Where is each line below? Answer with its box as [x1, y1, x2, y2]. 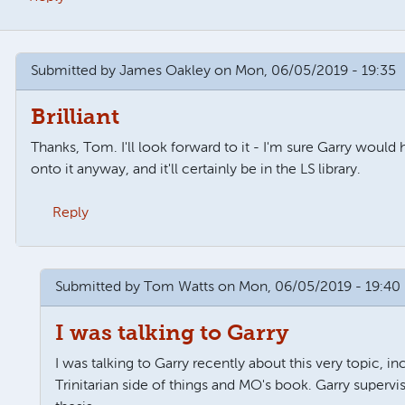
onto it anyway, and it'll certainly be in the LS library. [31, 162, 362, 177]
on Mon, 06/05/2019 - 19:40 [214, 279, 400, 295]
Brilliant [31, 106, 120, 128]
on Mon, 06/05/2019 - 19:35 [211, 63, 397, 79]
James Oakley [119, 63, 212, 79]
